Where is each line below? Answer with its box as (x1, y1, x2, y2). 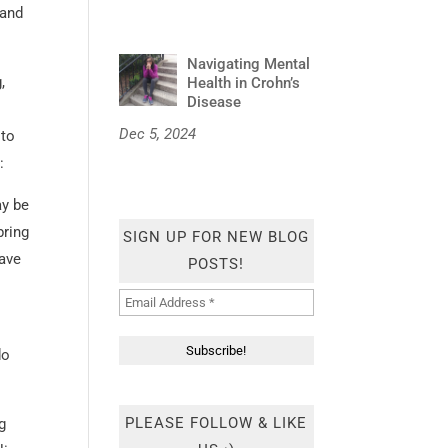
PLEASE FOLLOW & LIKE (125, 413, 308, 432)
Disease (187, 93, 246, 112)
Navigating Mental (187, 55, 311, 74)
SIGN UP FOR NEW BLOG (123, 228, 310, 247)
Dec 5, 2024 (119, 125, 197, 144)
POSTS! (188, 255, 245, 274)
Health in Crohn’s (187, 74, 301, 93)
